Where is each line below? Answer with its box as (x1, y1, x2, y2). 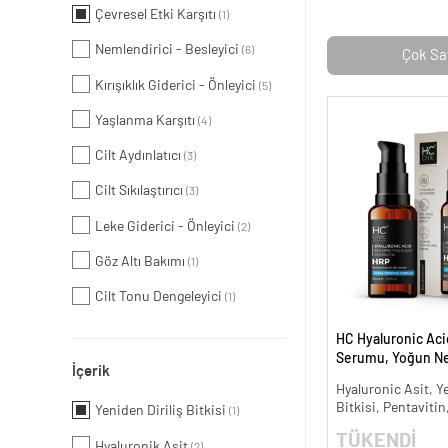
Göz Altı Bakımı (95, 254, 188, 269)
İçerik (72, 364, 110, 380)
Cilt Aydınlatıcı (95, 149, 184, 164)
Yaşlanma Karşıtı (95, 113, 198, 128)
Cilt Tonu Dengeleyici (95, 290, 225, 305)
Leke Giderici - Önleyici (95, 219, 238, 234)
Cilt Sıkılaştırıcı (95, 184, 186, 199)
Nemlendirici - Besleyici (95, 43, 242, 58)
